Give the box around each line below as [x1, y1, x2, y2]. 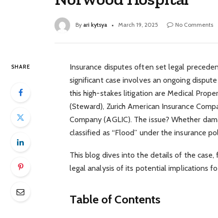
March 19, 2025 [118, 21, 158, 29]
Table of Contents [69, 192, 161, 206]
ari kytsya [83, 21, 107, 29]
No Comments [175, 21, 213, 29]
